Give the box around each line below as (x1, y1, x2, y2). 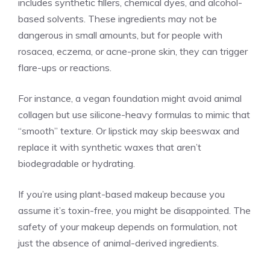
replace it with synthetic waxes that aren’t (18, 140, 201, 153)
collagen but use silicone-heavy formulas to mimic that (18, 108, 250, 121)
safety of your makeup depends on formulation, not (18, 220, 237, 233)
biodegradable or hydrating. (18, 157, 135, 169)
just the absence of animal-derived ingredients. (18, 236, 219, 249)
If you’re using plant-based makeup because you (18, 187, 225, 200)
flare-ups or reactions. (18, 61, 111, 74)
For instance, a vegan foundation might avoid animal (18, 92, 242, 104)
